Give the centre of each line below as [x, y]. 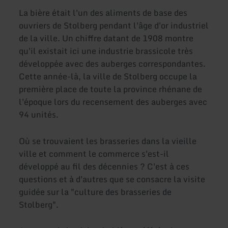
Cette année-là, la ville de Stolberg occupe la [108, 77]
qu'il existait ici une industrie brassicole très [106, 51]
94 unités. [39, 115]
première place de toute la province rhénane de [111, 89]
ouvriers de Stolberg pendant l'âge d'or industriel [114, 26]
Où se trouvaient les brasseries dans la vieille [108, 141]
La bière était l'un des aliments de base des [103, 13]
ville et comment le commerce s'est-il [94, 153]
